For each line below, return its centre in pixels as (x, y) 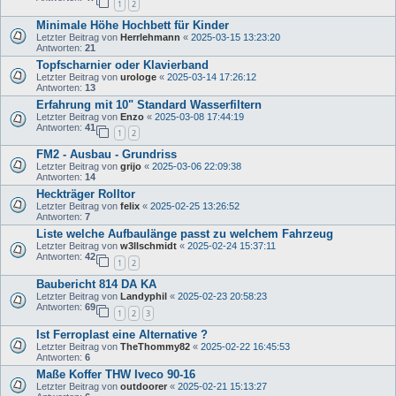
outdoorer (144, 386)
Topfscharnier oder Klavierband (122, 65)
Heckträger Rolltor (86, 194)
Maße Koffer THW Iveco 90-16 (116, 374)
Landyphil (144, 296)
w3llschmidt (148, 246)
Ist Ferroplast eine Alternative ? (122, 334)
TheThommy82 (155, 346)
